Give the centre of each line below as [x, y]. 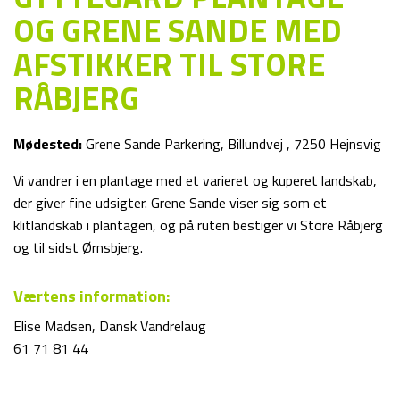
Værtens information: [92, 296]
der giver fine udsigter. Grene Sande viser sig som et [170, 203]
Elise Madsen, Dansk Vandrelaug [110, 326]
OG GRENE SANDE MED [178, 30]
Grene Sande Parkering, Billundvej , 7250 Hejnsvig [232, 144]
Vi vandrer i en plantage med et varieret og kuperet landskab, [195, 180]
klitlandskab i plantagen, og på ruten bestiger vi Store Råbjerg [198, 225]
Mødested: [48, 144]
